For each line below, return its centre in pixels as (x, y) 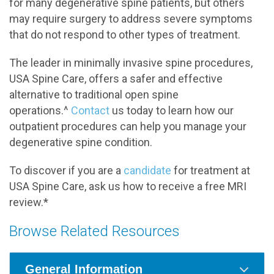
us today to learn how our (172, 110)
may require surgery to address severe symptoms (131, 19)
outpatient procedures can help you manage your (128, 126)
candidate (147, 170)
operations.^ (40, 110)
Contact (90, 110)
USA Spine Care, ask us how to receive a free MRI (128, 186)
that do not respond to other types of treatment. (125, 35)
